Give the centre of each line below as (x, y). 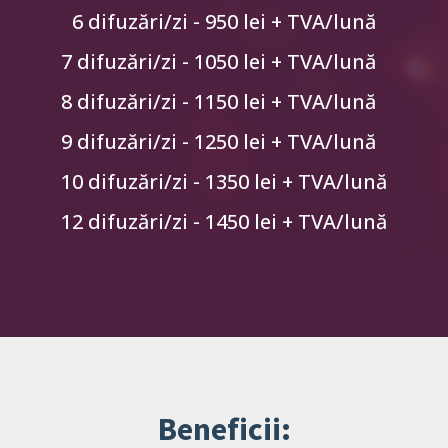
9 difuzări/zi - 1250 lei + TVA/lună (218, 141)
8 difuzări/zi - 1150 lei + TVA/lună (218, 101)
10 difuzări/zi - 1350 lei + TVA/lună (224, 181)
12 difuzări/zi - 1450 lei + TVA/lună (224, 221)
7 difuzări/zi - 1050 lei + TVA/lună (218, 61)
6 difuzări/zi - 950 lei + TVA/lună (224, 21)
